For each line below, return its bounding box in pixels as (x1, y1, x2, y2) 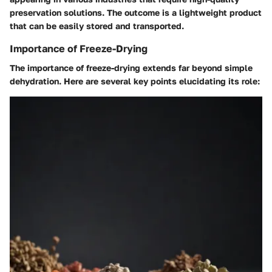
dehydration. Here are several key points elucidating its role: (10, 76, 260, 87)
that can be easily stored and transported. (10, 20, 184, 31)
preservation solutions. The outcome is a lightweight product (10, 7, 262, 18)
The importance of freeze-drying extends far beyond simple (10, 63, 253, 73)
